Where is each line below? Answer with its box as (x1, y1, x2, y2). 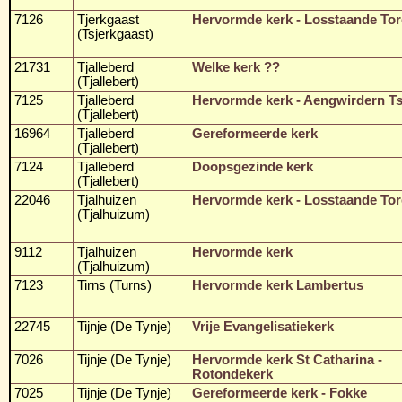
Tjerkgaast (77, 12, 139, 27)
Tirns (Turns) (77, 277, 152, 293)
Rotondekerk (192, 366, 273, 381)
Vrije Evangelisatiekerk (192, 319, 334, 334)
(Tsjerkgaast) (77, 26, 153, 41)
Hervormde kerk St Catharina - (192, 352, 382, 367)
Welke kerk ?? (192, 59, 280, 74)
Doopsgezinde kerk (192, 159, 313, 174)
